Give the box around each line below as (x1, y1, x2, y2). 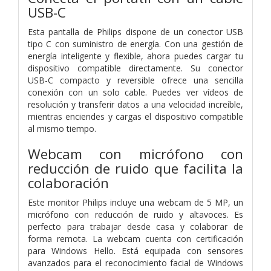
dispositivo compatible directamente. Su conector (28, 62, 243, 74)
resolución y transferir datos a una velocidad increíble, (28, 98, 243, 110)
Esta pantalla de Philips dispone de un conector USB (28, 25, 243, 38)
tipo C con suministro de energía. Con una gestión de (28, 38, 243, 50)
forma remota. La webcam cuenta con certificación (28, 232, 243, 244)
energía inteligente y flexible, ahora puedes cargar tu (28, 50, 243, 62)
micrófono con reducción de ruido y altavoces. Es (28, 208, 243, 220)
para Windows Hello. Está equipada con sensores (28, 244, 243, 256)
